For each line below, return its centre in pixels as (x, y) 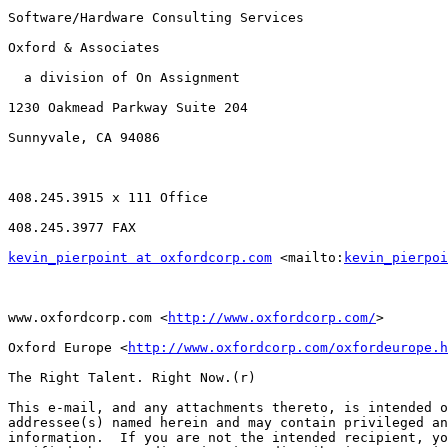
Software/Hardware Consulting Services (156, 18)
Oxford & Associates (84, 48)
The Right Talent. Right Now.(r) (132, 378)
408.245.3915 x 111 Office (108, 198)
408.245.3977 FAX (72, 228)
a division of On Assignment (124, 78)
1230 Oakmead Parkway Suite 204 (128, 108)
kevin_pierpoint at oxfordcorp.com (140, 258)
